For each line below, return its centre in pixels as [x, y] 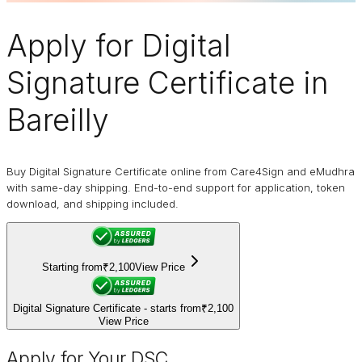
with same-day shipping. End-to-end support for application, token [176, 188]
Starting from [72, 267]
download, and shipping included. [93, 204]
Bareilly [58, 120]
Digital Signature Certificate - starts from [107, 309]
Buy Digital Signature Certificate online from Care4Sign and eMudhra [181, 172]
